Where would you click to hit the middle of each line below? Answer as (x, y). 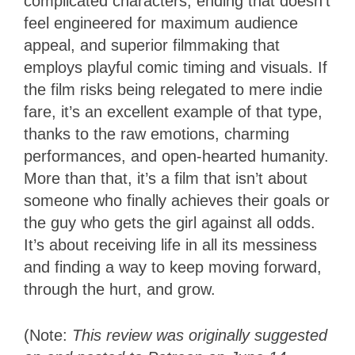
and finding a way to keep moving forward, (173, 267)
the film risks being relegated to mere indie (173, 90)
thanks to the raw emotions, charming (157, 134)
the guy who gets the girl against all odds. (170, 223)
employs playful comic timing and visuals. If (176, 68)
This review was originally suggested (200, 336)
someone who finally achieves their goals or (177, 201)
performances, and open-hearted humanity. (176, 157)
